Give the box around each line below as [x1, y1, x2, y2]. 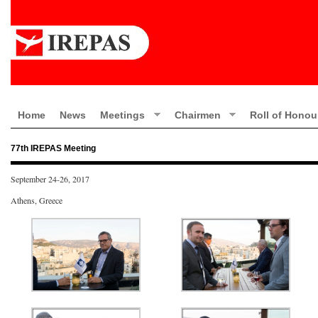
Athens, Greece [11, 194, 62, 206]
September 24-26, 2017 [11, 173, 89, 185]
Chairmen [174, 109, 221, 121]
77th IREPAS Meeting [11, 143, 96, 153]
